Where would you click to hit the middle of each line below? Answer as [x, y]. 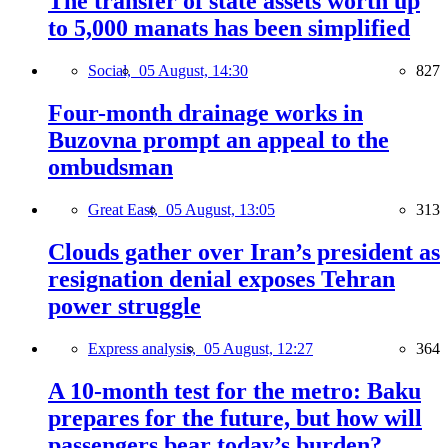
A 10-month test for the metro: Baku [234, 390]
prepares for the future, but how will [235, 417]
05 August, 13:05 [220, 209]
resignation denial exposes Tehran [221, 278]
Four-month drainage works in [205, 112]
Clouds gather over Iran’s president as [244, 251]
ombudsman [110, 166]
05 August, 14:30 [193, 71]
